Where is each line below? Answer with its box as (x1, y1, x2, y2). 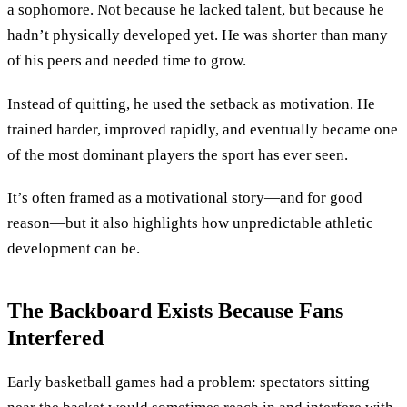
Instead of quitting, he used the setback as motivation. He (7, 94, 375, 113)
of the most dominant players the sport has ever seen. (7, 145, 348, 164)
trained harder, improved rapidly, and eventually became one (7, 120, 398, 138)
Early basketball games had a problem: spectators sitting (7, 372, 370, 391)
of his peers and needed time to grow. (7, 52, 246, 70)
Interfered (7, 325, 104, 350)
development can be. (7, 240, 140, 258)
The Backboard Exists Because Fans (7, 298, 343, 323)
